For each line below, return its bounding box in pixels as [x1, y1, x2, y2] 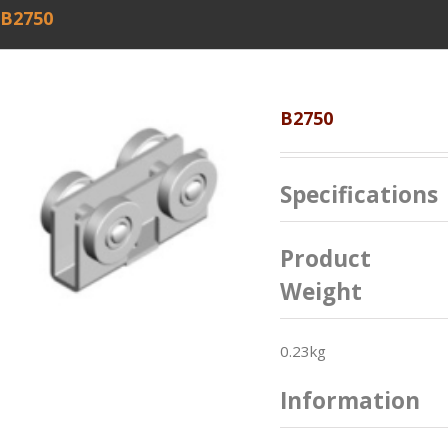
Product [280, 243, 371, 274]
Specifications [280, 179, 438, 210]
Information [280, 385, 420, 416]
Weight [280, 276, 362, 307]
